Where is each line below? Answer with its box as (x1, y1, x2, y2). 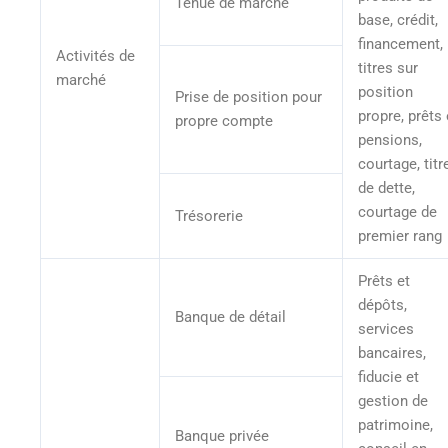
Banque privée (174, 426, 273, 445)
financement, (357, 34, 443, 53)
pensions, (357, 130, 422, 149)
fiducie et (357, 367, 419, 386)
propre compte (174, 111, 273, 130)
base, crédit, (357, 10, 438, 29)
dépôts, (357, 295, 407, 314)
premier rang (357, 226, 446, 245)
